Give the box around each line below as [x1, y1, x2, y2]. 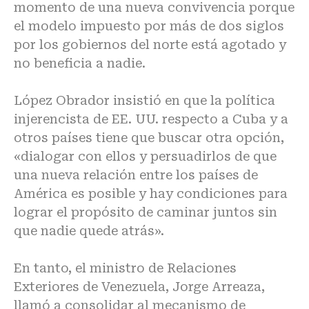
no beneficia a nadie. [14, 56, 146, 70]
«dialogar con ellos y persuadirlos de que [14, 149, 277, 163]
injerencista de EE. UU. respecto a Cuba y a [14, 112, 288, 126]
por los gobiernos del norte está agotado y [14, 37, 286, 52]
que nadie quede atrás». [14, 223, 164, 238]
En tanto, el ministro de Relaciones [14, 261, 237, 275]
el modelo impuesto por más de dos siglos [14, 19, 284, 33]
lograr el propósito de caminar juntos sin [14, 205, 277, 219]
